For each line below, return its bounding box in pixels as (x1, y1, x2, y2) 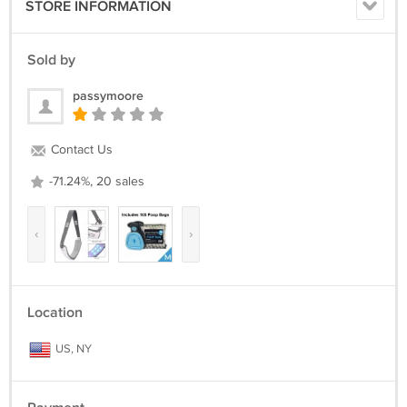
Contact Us (47, 143, 113, 157)
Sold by (27, 52, 75, 69)
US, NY (53, 342, 92, 356)
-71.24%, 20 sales (45, 174, 144, 189)
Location (27, 304, 83, 322)
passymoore (73, 88, 144, 104)
